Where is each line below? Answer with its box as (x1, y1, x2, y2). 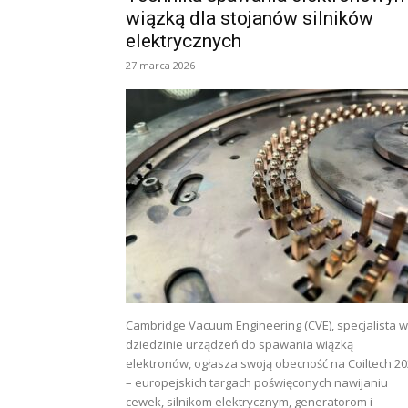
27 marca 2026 (126, 58, 195, 72)
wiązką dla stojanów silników (126, 7, 373, 29)
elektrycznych (126, 30, 241, 52)
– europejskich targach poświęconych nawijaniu (126, 374, 388, 391)
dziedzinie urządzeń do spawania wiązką (126, 336, 353, 352)
